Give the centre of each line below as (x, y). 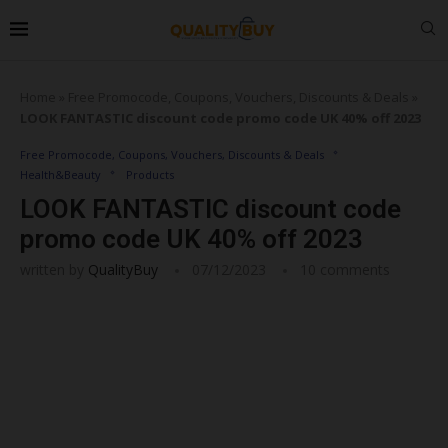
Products (150, 174)
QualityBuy (123, 269)
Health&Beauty (60, 174)
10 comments (345, 269)
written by (54, 269)
